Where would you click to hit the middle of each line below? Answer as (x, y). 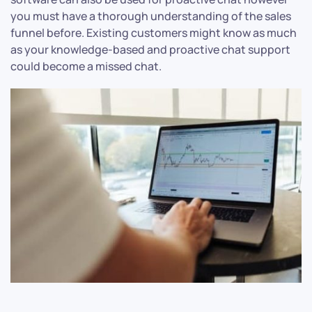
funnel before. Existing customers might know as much (154, 33)
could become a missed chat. (86, 67)
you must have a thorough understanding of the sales (151, 16)
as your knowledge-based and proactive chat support (150, 50)
